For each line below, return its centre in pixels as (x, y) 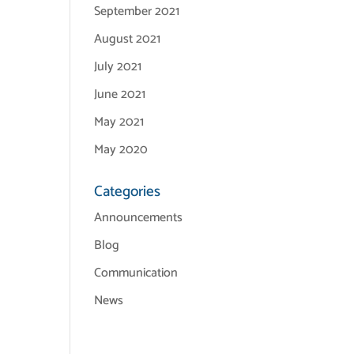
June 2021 (120, 94)
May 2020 (121, 150)
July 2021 (118, 67)
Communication (136, 273)
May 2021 (119, 122)
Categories (128, 192)
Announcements (139, 218)
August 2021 (128, 39)
